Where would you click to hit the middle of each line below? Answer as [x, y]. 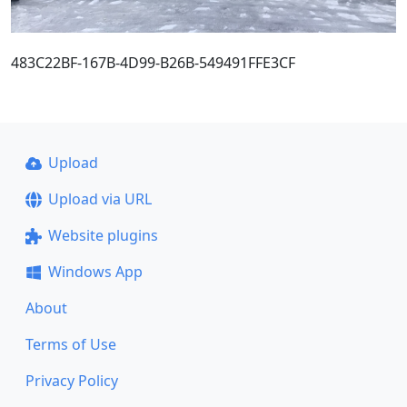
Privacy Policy [72, 381]
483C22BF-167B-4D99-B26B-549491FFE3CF [153, 62]
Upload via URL [99, 199]
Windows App [95, 272]
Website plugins [103, 235]
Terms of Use [71, 344]
